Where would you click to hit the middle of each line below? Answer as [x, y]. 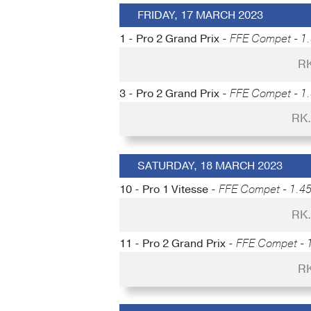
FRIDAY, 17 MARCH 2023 [200, 16]
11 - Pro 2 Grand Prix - [178, 244]
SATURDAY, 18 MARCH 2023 [210, 166]
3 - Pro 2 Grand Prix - [175, 93]
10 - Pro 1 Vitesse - [169, 189]
